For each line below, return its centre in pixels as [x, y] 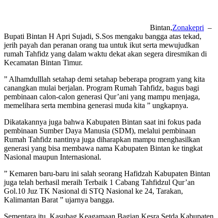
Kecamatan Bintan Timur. [43, 63]
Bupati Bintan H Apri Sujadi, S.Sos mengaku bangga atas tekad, [103, 36]
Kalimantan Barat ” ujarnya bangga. [59, 200]
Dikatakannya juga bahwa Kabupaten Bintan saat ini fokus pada [102, 122]
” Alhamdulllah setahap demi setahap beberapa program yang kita [104, 79]
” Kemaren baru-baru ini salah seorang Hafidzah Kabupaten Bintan [107, 174]
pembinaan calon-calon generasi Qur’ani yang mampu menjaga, [102, 97]
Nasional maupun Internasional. [53, 157]
